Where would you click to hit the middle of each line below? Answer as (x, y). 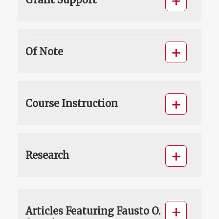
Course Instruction (72, 104)
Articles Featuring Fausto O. (93, 211)
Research (47, 155)
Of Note (44, 52)
